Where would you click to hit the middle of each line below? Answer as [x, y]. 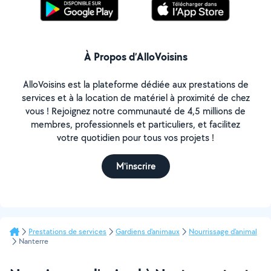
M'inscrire [135, 166]
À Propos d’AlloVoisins [135, 57]
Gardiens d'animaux [148, 231]
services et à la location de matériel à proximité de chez [135, 98]
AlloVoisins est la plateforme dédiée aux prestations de [135, 84]
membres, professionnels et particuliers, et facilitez [135, 124]
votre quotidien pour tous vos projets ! [135, 138]
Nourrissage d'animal [223, 231]
